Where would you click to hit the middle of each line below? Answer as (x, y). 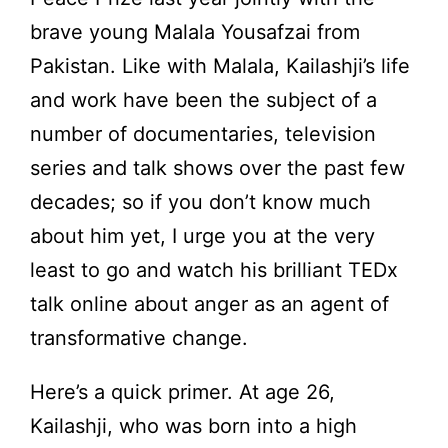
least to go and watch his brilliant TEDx (214, 270)
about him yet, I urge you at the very (202, 236)
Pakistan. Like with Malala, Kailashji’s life (220, 66)
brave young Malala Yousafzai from (195, 32)
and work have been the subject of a (203, 100)
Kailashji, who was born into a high (193, 426)
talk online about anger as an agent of (209, 304)
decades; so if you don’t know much (200, 202)
